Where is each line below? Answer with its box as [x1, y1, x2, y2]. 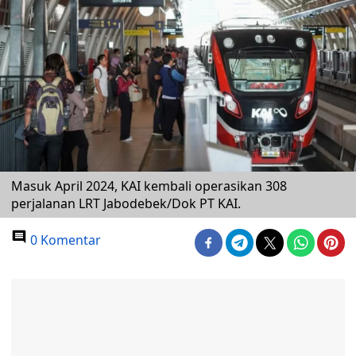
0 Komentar [27, 231, 101, 249]
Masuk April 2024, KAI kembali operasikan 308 [11, 177, 287, 195]
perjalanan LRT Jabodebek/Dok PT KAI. [11, 195, 241, 212]
